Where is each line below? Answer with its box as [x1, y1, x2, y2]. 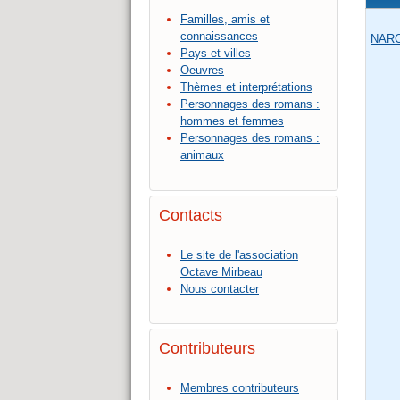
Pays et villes [180, 46, 251, 61]
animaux [180, 148, 224, 162]
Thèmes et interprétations [180, 80, 312, 95]
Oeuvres [180, 63, 224, 78]
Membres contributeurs [180, 380, 299, 395]
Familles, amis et [180, 12, 270, 27]
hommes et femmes [180, 114, 284, 129]
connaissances [180, 29, 258, 44]
